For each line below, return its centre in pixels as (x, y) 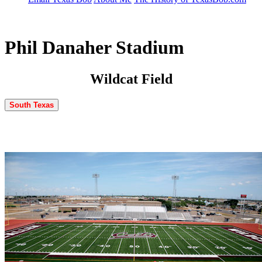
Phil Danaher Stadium (94, 48)
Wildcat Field (131, 79)
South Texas (32, 105)
